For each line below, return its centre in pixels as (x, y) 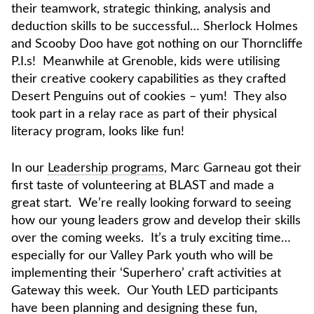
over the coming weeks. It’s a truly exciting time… (151, 239)
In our (29, 169)
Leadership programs (106, 169)
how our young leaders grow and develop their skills (156, 221)
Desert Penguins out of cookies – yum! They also (149, 97)
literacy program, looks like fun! (98, 132)
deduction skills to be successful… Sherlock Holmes (155, 27)
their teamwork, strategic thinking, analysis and (141, 9)
